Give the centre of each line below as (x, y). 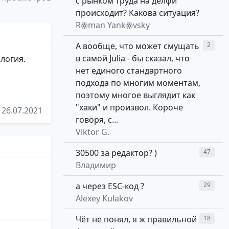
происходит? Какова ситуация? (138, 13)
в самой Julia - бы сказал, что (133, 59)
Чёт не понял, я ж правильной (136, 220)
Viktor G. (93, 132)
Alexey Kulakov (104, 199)
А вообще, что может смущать (138, 46)
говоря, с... (97, 120)
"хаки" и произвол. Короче (129, 108)
